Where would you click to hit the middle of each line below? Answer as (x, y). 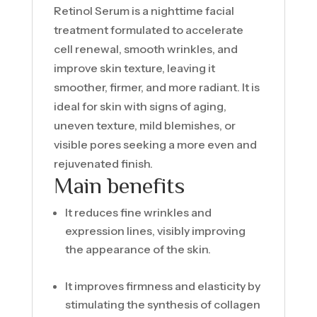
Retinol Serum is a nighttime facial (144, 11)
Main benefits (119, 185)
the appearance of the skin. (138, 249)
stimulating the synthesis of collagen (162, 304)
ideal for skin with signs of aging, (140, 106)
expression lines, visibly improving (155, 231)
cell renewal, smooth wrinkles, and (145, 49)
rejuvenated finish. (103, 163)
